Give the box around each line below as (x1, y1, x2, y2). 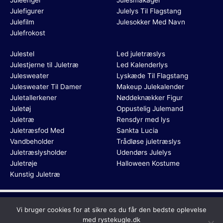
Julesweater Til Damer (10, 83, 82, 91)
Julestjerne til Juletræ (10, 61, 79, 69)
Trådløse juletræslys (116, 137, 181, 145)
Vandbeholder (10, 137, 54, 145)
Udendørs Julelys (116, 148, 171, 156)
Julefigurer (10, 7, 44, 15)
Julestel (10, 50, 34, 58)
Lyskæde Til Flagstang (116, 72, 188, 80)
